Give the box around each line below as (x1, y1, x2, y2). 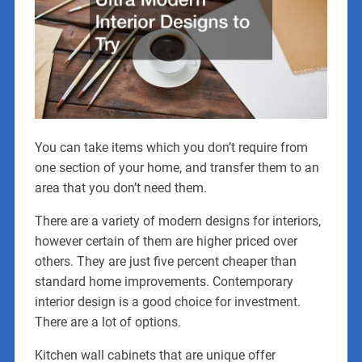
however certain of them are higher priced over (34, 233, 297, 249)
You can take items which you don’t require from (34, 139, 308, 155)
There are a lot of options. (34, 314, 181, 330)
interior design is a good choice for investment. (34, 293, 301, 309)
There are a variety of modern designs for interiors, (34, 213, 321, 229)
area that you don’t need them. (34, 179, 207, 196)
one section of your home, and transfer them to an (34, 159, 319, 175)
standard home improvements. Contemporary (34, 273, 293, 289)
